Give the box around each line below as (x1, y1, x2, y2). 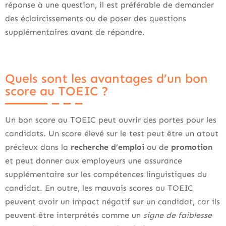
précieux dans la (5, 142, 71, 152)
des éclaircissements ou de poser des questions (5, 14, 186, 23)
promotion (171, 142, 212, 152)
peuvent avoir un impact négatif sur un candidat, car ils (5, 197, 220, 206)
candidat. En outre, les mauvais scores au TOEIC (5, 183, 193, 193)
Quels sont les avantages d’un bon (5, 71, 208, 86)
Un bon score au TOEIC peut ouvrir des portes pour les (5, 115, 216, 125)
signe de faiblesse (143, 210, 212, 220)
